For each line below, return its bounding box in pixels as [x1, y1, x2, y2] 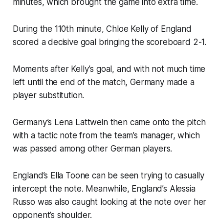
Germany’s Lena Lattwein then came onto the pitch [12, 117, 206, 128]
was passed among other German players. [12, 144, 173, 154]
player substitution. [12, 90, 85, 101]
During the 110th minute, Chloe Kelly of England [12, 24, 192, 34]
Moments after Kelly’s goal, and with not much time [12, 64, 206, 74]
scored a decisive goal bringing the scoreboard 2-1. [12, 37, 207, 47]
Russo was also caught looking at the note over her [12, 197, 207, 207]
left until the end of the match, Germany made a [12, 77, 195, 88]
